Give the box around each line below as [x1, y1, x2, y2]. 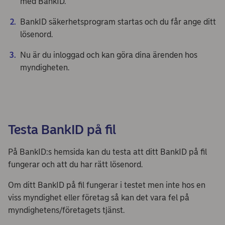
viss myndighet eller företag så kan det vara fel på [8, 193, 189, 202]
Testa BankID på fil [8, 122, 116, 138]
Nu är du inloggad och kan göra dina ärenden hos [20, 50, 197, 60]
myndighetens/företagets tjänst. [8, 205, 125, 215]
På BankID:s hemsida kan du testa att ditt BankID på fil [8, 147, 207, 157]
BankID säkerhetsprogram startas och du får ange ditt [20, 17, 216, 27]
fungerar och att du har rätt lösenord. [8, 160, 145, 169]
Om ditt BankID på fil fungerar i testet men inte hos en [8, 180, 205, 190]
